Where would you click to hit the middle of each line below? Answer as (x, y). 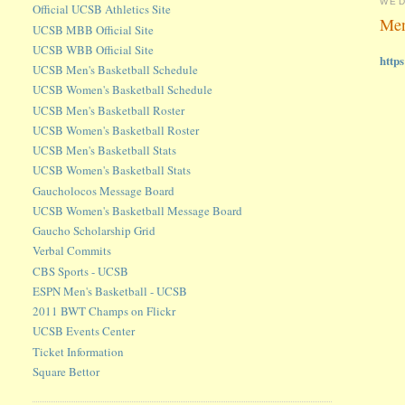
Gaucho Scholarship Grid (94, 231)
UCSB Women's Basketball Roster (116, 130)
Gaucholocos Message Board (104, 190)
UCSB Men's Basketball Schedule (116, 70)
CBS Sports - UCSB (81, 271)
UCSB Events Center (84, 331)
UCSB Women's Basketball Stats (112, 170)
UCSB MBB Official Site (94, 29)
